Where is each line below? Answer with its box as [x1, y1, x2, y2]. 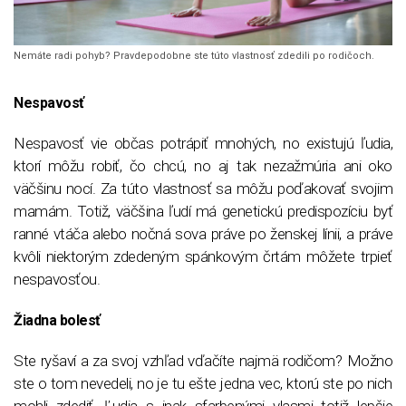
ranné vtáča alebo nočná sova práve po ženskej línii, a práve [14, 224, 392, 243]
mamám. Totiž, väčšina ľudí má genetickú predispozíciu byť [14, 201, 392, 220]
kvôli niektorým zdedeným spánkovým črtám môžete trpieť [14, 246, 392, 266]
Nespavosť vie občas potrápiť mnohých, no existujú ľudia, [14, 133, 392, 152]
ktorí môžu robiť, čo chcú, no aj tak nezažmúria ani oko [14, 156, 392, 175]
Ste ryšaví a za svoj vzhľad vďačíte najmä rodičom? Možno [14, 351, 392, 370]
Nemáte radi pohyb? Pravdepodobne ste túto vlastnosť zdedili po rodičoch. [14, 49, 374, 62]
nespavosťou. [14, 269, 100, 288]
